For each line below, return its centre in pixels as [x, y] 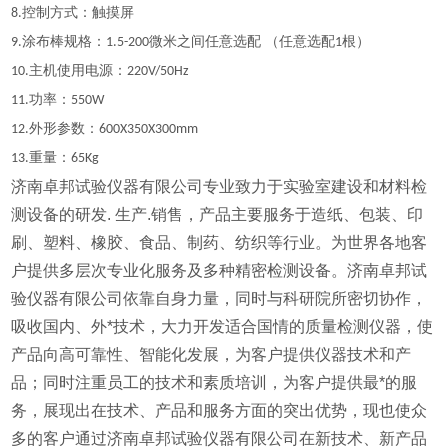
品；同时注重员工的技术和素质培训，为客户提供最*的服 [214, 383]
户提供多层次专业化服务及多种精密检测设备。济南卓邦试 [219, 271]
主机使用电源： [78, 71]
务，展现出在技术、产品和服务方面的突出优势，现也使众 [219, 411]
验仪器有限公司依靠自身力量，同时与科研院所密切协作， [219, 299]
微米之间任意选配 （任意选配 [242, 42]
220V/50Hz [158, 72]
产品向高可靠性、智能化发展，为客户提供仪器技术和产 [211, 355]
